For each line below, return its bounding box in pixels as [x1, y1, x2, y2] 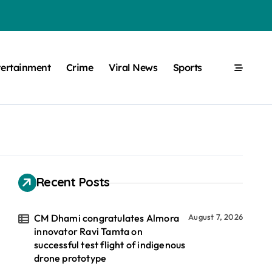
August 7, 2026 [188, 212, 243, 222]
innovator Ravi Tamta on [34, 225, 143, 237]
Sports [172, 61, 202, 73]
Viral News [108, 61, 158, 73]
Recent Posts [36, 174, 110, 189]
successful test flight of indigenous [34, 239, 186, 251]
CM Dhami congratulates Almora [34, 212, 180, 224]
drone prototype [34, 252, 107, 264]
